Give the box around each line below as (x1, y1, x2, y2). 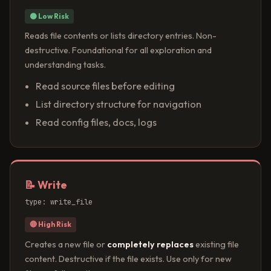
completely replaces (107, 238, 194, 250)
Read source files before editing (35, 79, 175, 92)
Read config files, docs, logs (35, 116, 157, 129)
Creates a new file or (25, 238, 107, 250)
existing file (194, 238, 239, 250)
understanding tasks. (25, 59, 106, 71)
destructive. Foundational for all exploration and (25, 45, 212, 56)
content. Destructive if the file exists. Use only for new (25, 253, 232, 264)
